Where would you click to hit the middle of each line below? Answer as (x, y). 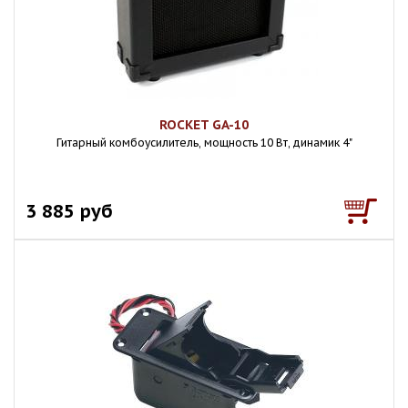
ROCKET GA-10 (204, 125)
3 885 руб (69, 211)
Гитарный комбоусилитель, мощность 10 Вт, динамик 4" (204, 143)
